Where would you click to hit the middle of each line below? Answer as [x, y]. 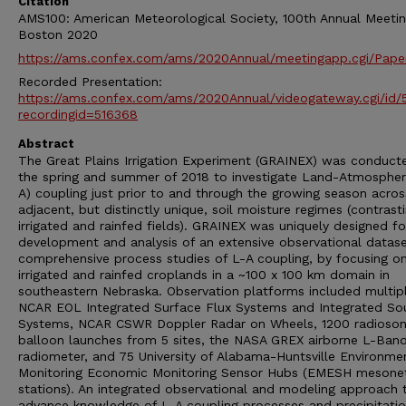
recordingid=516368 [78, 114]
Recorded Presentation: [90, 82]
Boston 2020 [58, 34]
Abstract [46, 144]
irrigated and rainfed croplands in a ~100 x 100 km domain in [204, 275]
